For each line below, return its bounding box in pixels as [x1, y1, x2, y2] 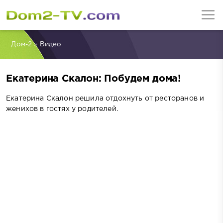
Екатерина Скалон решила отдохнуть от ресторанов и [6, 95, 205, 102]
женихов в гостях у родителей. [6, 106, 118, 112]
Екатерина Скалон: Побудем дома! [6, 75, 181, 84]
